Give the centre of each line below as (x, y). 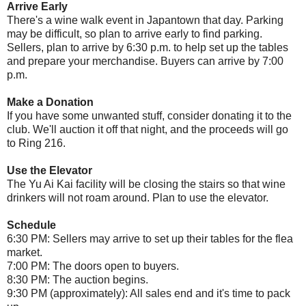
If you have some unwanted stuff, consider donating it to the (149, 115)
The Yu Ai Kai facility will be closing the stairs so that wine (146, 184)
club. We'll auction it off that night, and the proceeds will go (148, 129)
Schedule (31, 225)
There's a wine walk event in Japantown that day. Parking (145, 20)
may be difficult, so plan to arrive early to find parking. (135, 33)
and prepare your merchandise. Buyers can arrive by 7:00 (145, 61)
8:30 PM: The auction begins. (78, 279)
